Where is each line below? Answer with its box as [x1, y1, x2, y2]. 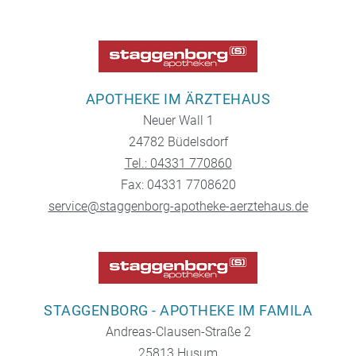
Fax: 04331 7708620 [120, 177, 236, 193]
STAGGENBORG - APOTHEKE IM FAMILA [44, 302, 312, 319]
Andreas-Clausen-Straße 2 [105, 324, 251, 340]
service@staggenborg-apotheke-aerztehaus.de [48, 199, 308, 215]
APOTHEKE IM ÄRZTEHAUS [85, 91, 271, 108]
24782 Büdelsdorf [128, 134, 228, 150]
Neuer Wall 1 [142, 113, 214, 129]
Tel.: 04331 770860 [124, 156, 232, 172]
